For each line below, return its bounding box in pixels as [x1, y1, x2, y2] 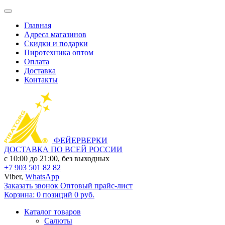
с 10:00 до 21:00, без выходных [4, 154, 109, 163]
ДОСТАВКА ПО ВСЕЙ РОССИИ [4, 145, 123, 154]
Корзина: [4, 190, 35, 199]
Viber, [4, 172, 25, 181]
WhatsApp [25, 172, 59, 181]
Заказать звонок [4, 181, 58, 190]
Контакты [24, 75, 58, 84]
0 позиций [37, 190, 72, 199]
